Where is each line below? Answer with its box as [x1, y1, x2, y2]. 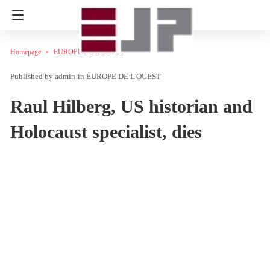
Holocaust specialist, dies [10, 121, 202, 142]
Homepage [10, 48, 41, 56]
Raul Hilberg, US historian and [10, 96, 253, 116]
